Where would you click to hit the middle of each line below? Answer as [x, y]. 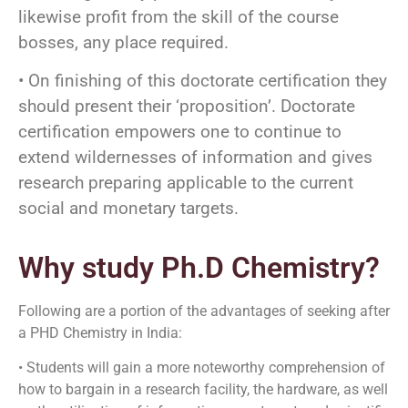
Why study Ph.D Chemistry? [199, 267]
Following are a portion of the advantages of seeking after [204, 311]
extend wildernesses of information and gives [195, 158]
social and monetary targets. [128, 209]
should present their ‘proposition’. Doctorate [187, 107]
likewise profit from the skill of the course [178, 16]
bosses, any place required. [123, 42]
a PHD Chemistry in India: [100, 332]
